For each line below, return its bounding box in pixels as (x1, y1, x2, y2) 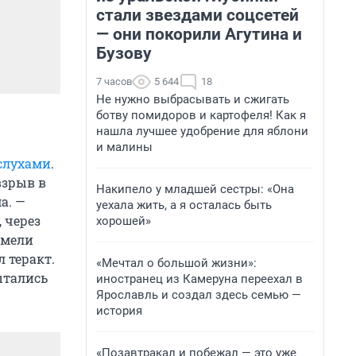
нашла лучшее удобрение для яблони (96, 124, 308, 138)
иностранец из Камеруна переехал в (96, 272, 303, 286)
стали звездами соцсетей (96, 6, 299, 25)
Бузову (96, 44, 152, 63)
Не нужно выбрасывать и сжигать (96, 92, 289, 106)
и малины (96, 140, 153, 154)
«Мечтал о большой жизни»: (96, 256, 257, 270)
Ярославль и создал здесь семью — (96, 288, 301, 302)
